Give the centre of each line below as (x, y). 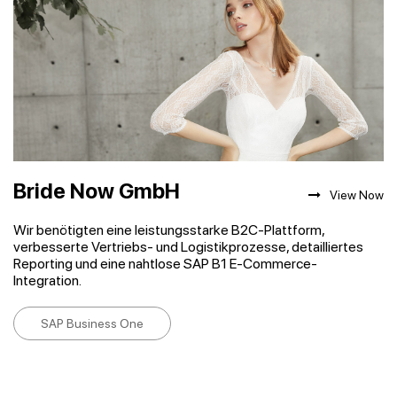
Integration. (47, 280)
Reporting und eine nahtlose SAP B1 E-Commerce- (165, 264)
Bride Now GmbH (97, 191)
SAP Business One (92, 323)
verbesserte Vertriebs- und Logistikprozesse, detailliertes (188, 247)
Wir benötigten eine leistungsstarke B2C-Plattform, (169, 230)
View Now (357, 195)
